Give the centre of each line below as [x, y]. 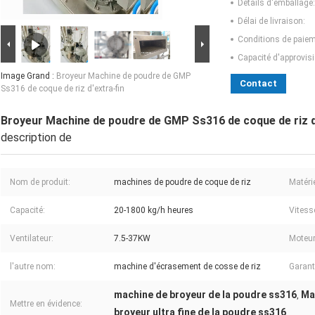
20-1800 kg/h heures [154, 211]
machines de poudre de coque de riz [182, 182]
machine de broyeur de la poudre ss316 [205, 295]
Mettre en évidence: [46, 304]
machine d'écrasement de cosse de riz [187, 267]
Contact [258, 84]
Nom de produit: [40, 182]
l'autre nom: [33, 267]
